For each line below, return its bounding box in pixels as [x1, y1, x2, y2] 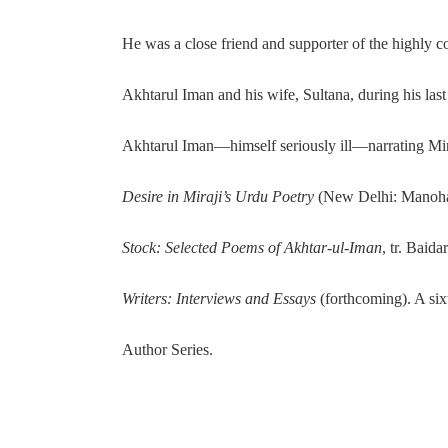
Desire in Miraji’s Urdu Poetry [122, 187, 314, 205]
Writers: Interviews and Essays [122, 289, 316, 307]
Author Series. [122, 340, 213, 358]
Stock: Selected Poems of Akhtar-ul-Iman [122, 238, 382, 256]
